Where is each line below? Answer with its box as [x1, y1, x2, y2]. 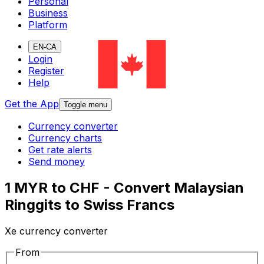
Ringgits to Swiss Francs [5, 196, 174, 214]
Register [28, 65, 64, 77]
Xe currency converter [5, 225, 108, 237]
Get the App [5, 98, 59, 110]
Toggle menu [64, 100, 107, 110]
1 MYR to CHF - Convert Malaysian [5, 179, 244, 197]
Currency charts [28, 132, 102, 144]
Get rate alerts [28, 144, 92, 156]
